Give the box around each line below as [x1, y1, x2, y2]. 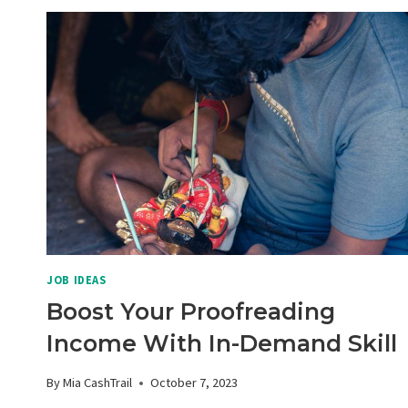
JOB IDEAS [46, 273, 107, 288]
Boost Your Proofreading [46, 297, 335, 325]
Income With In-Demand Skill [46, 329, 397, 357]
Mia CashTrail [63, 374, 133, 392]
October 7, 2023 [150, 374, 239, 392]
